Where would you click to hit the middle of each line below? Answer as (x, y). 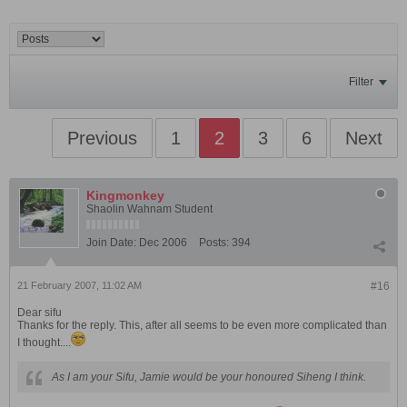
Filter (361, 82)
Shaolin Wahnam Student (149, 209)
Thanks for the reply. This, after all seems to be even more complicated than (202, 325)
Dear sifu (40, 313)
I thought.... (44, 342)
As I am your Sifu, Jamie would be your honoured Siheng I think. (209, 377)
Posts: (214, 243)
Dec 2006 (163, 243)
